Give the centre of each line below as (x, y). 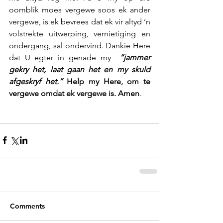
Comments (27, 206)
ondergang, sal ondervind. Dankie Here (80, 45)
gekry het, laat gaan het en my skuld (80, 69)
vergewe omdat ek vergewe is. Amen (74, 93)
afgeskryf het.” (36, 81)
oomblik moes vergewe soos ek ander (80, 9)
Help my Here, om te (107, 81)
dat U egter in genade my (64, 57)
